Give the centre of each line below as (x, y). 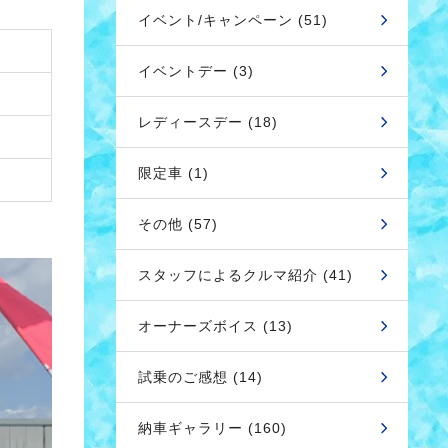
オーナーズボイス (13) (215, 326)
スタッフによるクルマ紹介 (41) (245, 275)
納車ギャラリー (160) (212, 428)
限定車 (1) (173, 173)
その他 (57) (178, 224)
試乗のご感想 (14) (200, 377)
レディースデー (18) (208, 122)
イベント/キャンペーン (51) (233, 20)
